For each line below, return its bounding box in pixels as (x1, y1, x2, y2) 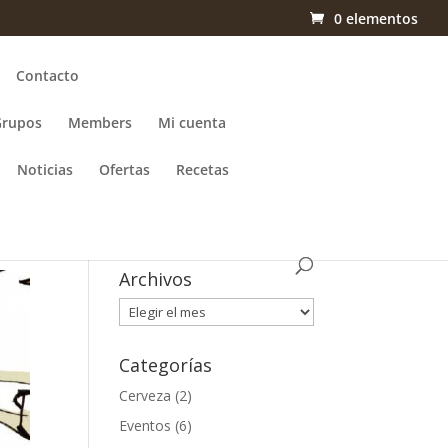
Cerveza (119, 386, 172, 405)
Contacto (16, 66, 80, 85)
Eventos (119, 416, 172, 435)
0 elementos (334, 8, 418, 28)
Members (68, 113, 133, 132)
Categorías (119, 353, 213, 377)
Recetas (176, 160, 230, 179)
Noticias (17, 160, 74, 179)
